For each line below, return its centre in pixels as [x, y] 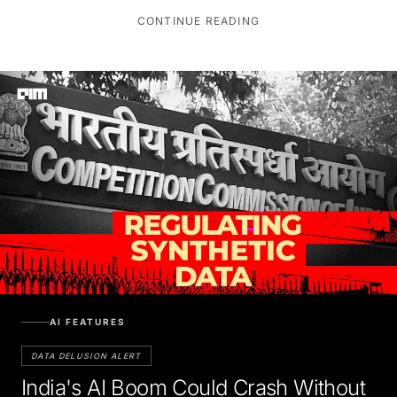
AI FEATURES [88, 321]
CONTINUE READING [198, 20]
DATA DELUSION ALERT [86, 355]
